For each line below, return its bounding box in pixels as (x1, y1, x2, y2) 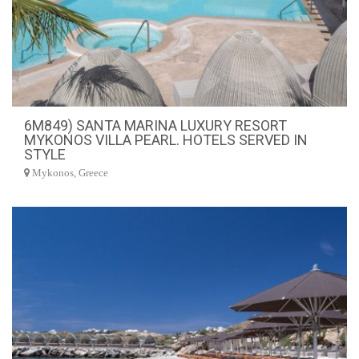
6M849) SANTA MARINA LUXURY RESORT (24, 116, 287, 134)
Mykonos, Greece (30, 167, 108, 179)
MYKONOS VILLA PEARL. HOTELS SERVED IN (24, 131, 308, 148)
